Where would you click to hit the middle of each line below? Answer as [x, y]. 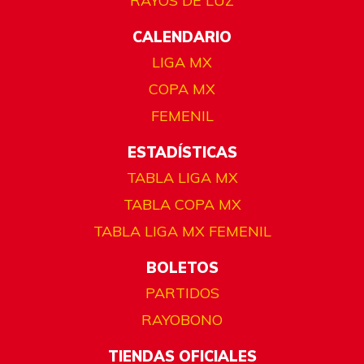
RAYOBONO [182, 320]
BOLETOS [182, 268]
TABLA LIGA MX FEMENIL [182, 232]
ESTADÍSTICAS [182, 153]
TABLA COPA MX [182, 205]
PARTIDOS [182, 293]
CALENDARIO [182, 37]
